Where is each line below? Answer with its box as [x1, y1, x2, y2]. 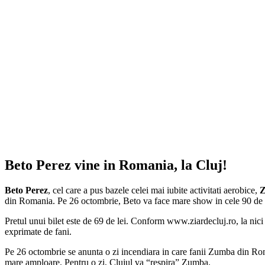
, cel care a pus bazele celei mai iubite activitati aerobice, [48, 185, 260, 195]
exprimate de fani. [5, 226, 72, 237]
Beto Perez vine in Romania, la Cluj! [5, 157, 227, 173]
